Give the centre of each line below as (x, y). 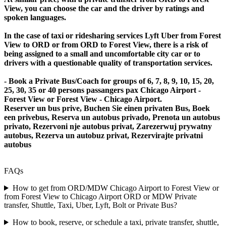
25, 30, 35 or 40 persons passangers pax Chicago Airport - (102, 90)
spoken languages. (35, 17)
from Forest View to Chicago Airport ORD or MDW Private (100, 196)
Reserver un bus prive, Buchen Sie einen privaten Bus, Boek (107, 108)
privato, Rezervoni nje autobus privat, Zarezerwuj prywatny (108, 126)
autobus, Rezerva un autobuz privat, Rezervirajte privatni (103, 135)
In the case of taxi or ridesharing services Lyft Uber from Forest (112, 35)
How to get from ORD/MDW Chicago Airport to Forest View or (116, 188)
